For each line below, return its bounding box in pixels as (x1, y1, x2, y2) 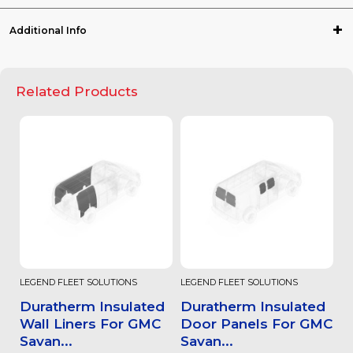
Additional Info (9, 24, 87, 36)
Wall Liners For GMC (20, 316, 161, 333)
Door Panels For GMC (180, 316, 333, 333)
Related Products (16, 84, 138, 100)
